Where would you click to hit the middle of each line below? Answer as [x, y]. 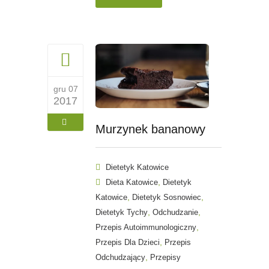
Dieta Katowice [132, 183]
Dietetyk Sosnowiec [167, 198]
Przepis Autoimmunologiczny [146, 228]
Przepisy [165, 258]
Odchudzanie [175, 213]
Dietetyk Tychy [122, 213]
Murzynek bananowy [150, 129]
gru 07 [65, 89]
